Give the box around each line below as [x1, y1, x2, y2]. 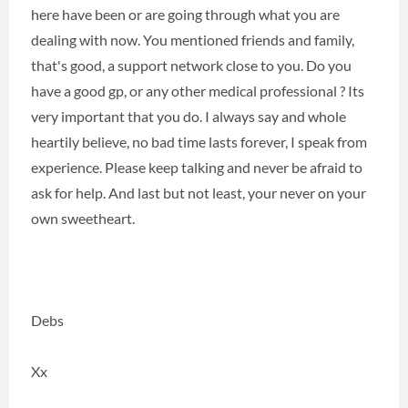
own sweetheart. [31, 209, 135, 227]
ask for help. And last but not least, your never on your [31, 184, 366, 201]
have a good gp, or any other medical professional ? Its [31, 82, 364, 99]
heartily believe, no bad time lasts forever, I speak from [31, 133, 367, 150]
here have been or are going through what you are [31, 5, 340, 23]
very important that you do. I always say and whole [31, 107, 346, 125]
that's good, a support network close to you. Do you [31, 56, 352, 74]
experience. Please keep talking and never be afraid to [31, 158, 362, 176]
